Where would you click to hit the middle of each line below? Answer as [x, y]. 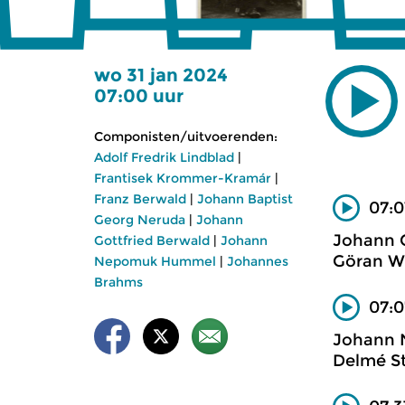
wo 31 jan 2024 [161, 75]
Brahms [118, 282]
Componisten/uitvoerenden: [186, 137]
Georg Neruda [140, 220]
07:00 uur [139, 96]
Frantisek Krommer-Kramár [183, 178]
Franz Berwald [140, 199]
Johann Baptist [245, 199]
